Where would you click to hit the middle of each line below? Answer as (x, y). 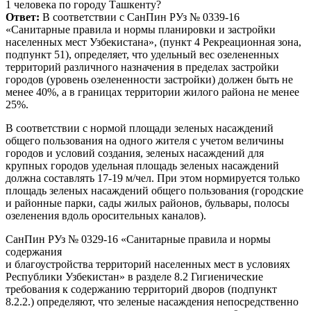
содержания (34, 251)
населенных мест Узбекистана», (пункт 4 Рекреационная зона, (153, 42)
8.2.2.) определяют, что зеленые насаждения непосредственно (152, 301)
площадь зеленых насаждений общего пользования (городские (154, 190)
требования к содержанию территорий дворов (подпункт (141, 289)
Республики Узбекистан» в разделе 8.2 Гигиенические (134, 276)
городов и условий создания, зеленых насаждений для (135, 153)
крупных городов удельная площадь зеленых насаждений (142, 165)
